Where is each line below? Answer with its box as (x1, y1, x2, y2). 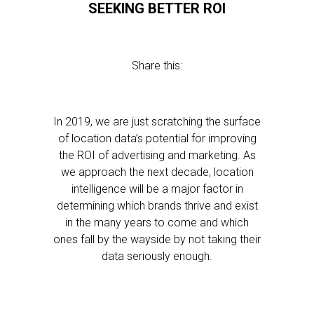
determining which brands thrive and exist (56, 199, 258, 212)
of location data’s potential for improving (57, 132, 257, 145)
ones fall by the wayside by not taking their (53, 233, 261, 246)
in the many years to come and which (65, 216, 249, 229)
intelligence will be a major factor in (71, 182, 243, 196)
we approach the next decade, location (60, 165, 254, 179)
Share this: (132, 59, 182, 72)
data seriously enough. (102, 250, 212, 263)
